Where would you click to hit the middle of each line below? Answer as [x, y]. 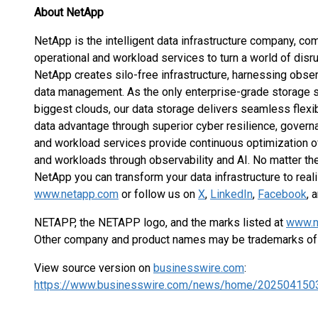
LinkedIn [231, 194]
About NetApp [69, 12]
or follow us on [158, 194]
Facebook [282, 194]
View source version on [94, 268]
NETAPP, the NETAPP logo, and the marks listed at [160, 223]
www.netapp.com [76, 194]
